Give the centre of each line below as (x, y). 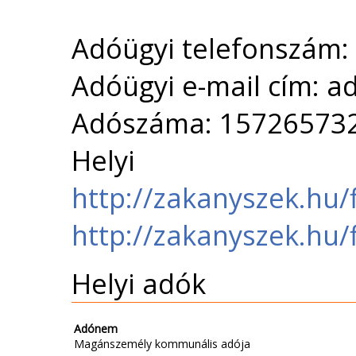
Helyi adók (139, 284)
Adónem (96, 329)
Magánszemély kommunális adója (162, 344)
